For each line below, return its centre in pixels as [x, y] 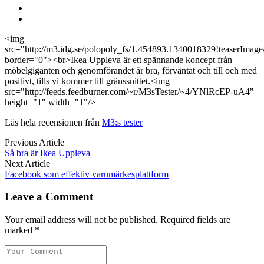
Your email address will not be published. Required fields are [118, 219]
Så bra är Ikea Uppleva [47, 153]
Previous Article [34, 142]
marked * [22, 230]
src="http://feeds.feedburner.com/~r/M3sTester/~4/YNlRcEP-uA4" [129, 91]
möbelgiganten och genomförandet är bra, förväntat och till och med [131, 70]
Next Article [27, 163]
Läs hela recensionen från [53, 122]
